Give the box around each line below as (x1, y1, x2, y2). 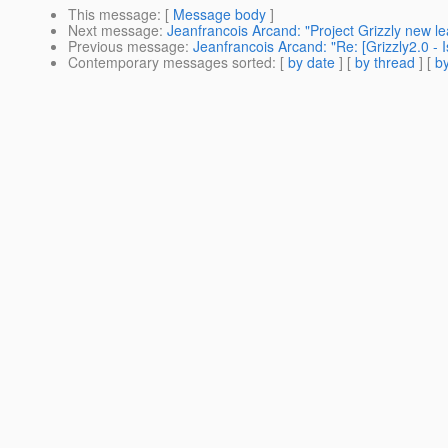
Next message (68, 20, 159, 41)
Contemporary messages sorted (68, 52, 272, 73)
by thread (355, 52, 415, 73)
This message (68, 4, 157, 25)
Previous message (68, 36, 185, 57)
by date (288, 52, 335, 73)
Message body (173, 4, 266, 25)
